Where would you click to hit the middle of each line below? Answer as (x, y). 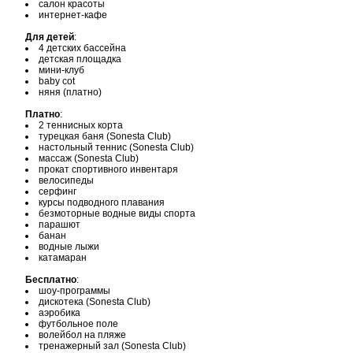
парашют (59, 225)
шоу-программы (74, 291)
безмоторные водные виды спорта (117, 214)
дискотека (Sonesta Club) (95, 302)
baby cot (57, 81)
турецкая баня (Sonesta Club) (105, 136)
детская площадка (80, 59)
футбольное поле (78, 324)
